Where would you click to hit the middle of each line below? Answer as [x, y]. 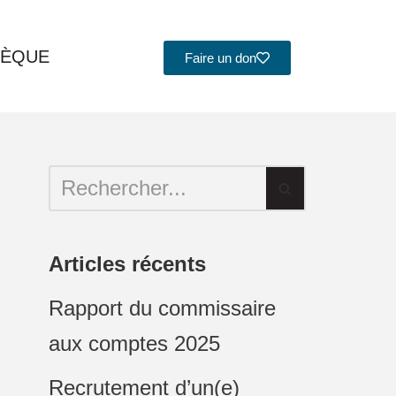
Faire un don [220, 57]
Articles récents [127, 264]
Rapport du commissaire [162, 308]
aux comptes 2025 [134, 343]
